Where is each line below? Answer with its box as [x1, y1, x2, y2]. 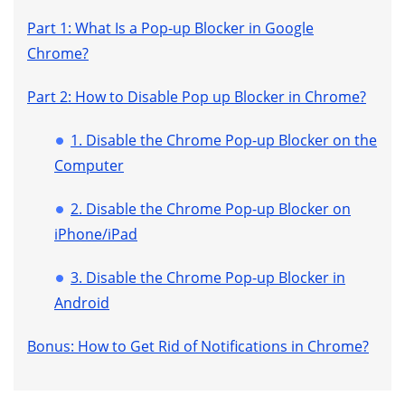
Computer [54, 155, 124, 175]
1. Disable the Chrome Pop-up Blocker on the [71, 130, 377, 150]
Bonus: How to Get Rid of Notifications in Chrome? [27, 336, 369, 356]
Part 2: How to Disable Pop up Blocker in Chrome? [27, 87, 366, 107]
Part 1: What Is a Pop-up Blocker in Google [27, 18, 314, 38]
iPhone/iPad [54, 224, 137, 244]
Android [54, 293, 109, 313]
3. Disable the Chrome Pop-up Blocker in [71, 268, 345, 287]
